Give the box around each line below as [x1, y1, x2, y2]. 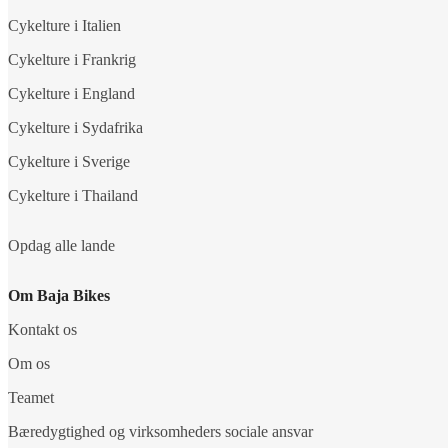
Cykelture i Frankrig [8, 50, 136, 68]
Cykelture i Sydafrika [8, 118, 143, 136]
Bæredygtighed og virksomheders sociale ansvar [8, 422, 313, 440]
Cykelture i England [8, 84, 135, 102]
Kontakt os [8, 320, 77, 338]
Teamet [8, 388, 54, 406]
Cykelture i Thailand [8, 186, 138, 204]
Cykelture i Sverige [8, 152, 130, 170]
